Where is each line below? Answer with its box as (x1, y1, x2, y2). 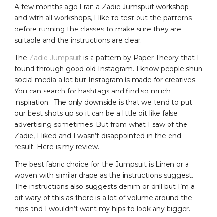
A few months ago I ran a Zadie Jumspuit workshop (15, 2, 189, 11)
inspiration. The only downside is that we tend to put (15, 97, 192, 107)
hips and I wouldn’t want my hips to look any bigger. (15, 204, 190, 213)
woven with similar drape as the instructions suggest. (15, 170, 195, 180)
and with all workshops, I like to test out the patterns (15, 13, 192, 22)
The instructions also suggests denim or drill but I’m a (15, 182, 195, 191)
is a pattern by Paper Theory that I (81, 53, 199, 62)
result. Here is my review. (15, 142, 99, 151)
